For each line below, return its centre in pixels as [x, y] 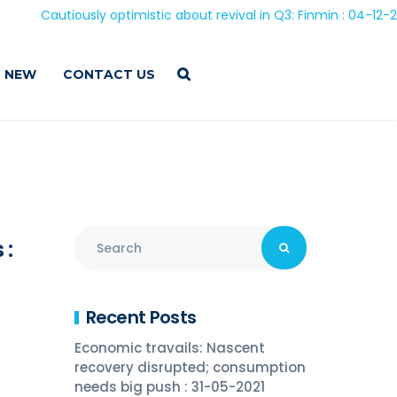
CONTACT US [109, 74]
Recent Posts [141, 317]
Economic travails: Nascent [169, 348]
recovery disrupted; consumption [190, 367]
